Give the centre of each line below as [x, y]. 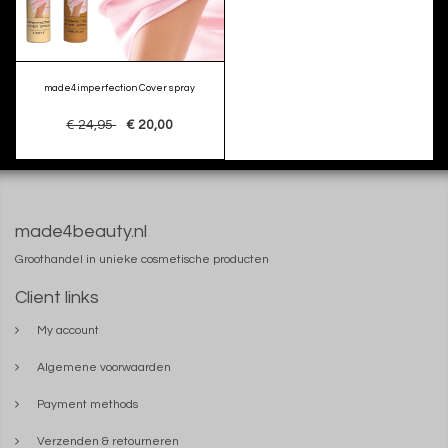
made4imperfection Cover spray [119, 87]
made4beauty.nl [81, 231]
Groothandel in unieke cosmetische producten [142, 259]
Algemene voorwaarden [104, 367]
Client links [57, 297]
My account [68, 330]
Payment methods [87, 404]
